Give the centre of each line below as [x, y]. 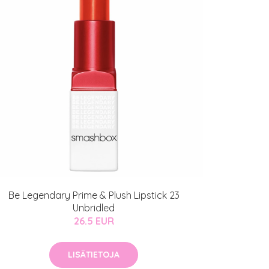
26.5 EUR [94, 221]
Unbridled [94, 208]
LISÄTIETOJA [94, 255]
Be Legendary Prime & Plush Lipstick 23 [94, 195]
